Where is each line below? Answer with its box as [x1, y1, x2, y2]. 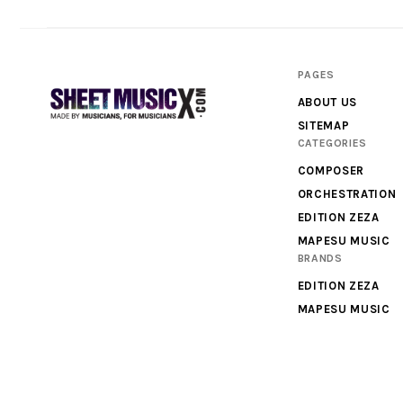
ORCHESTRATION [297, 186, 397, 201]
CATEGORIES [297, 136, 367, 149]
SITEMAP [297, 118, 350, 132]
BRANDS [297, 251, 343, 264]
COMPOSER [297, 163, 364, 177]
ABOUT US [297, 94, 357, 109]
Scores [47, 156, 103, 177]
